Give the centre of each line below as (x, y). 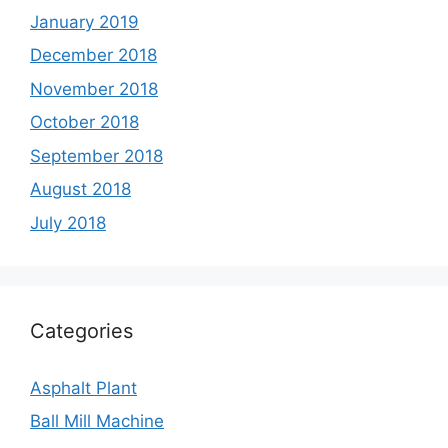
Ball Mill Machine (97, 421)
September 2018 (96, 155)
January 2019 (84, 21)
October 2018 (84, 122)
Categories (81, 330)
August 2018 (80, 189)
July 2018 (68, 222)
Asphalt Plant (83, 387)
